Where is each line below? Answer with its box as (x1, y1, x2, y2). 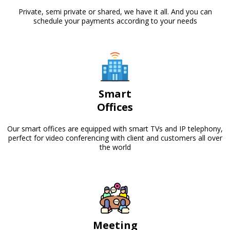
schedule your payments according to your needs (33, 16, 197, 26)
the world (99, 142, 131, 152)
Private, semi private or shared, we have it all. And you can (18, 7, 212, 16)
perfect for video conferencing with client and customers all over (8, 133, 222, 143)
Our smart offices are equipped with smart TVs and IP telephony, (7, 124, 223, 133)
